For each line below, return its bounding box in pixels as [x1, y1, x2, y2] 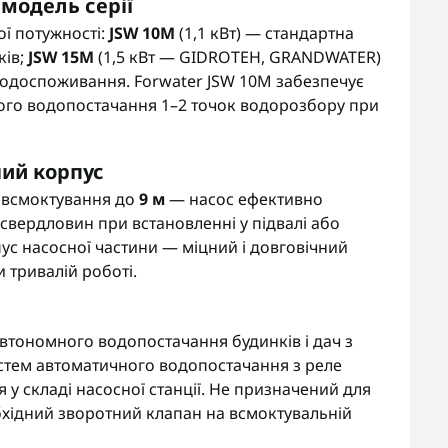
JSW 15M [28, 46, 94, 68]
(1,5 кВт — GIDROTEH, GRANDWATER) [94, 46, 381, 68]
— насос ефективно [165, 188, 323, 210]
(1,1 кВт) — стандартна [175, 22, 354, 44]
